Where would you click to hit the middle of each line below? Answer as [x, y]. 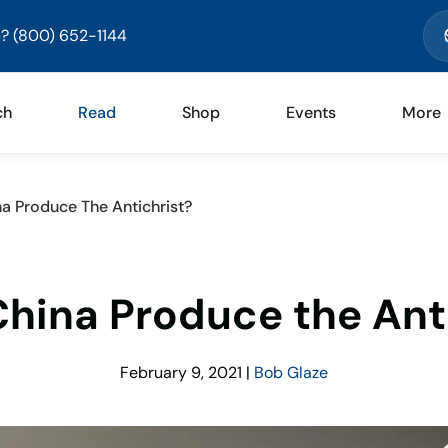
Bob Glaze [291, 372]
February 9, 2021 [181, 372]
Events [311, 112]
